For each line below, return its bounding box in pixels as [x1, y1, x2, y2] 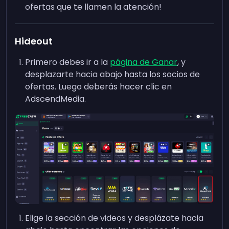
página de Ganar [110, 56, 178, 68]
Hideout [15, 35, 53, 48]
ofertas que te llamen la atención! [25, 1, 162, 13]
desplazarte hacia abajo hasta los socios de [25, 68, 200, 81]
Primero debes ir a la [25, 56, 110, 68]
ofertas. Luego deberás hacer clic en [25, 81, 172, 93]
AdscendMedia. [25, 93, 86, 105]
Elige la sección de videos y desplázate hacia [25, 212, 204, 224]
